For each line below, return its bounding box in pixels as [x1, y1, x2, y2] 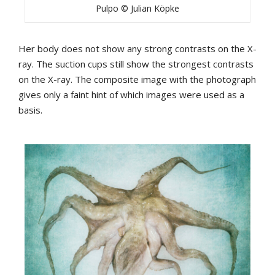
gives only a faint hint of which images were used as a [18, 88, 244, 101]
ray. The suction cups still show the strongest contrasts [18, 58, 254, 71]
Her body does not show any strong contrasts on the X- [18, 42, 257, 55]
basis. [18, 104, 42, 117]
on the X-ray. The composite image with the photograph [18, 73, 256, 86]
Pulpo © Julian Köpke [96, 2, 179, 15]
